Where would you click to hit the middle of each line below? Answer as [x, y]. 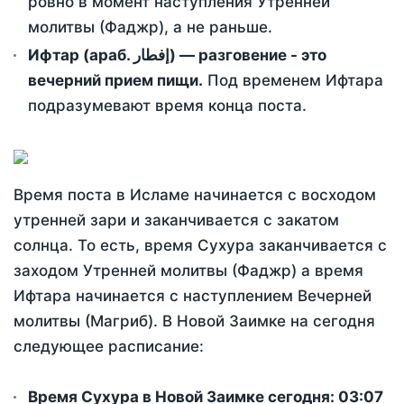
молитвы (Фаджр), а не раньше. [150, 28]
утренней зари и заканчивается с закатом [176, 220]
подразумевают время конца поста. [167, 106]
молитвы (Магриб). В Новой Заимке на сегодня [194, 321]
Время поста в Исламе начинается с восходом [195, 195]
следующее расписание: [109, 347]
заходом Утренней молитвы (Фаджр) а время [188, 271]
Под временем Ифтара [293, 81]
